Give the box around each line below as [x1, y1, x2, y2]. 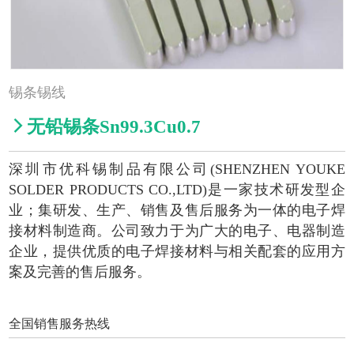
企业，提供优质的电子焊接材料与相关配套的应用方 [9, 243, 345, 259]
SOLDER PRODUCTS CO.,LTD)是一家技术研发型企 [9, 182, 345, 198]
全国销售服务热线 [9, 317, 111, 330]
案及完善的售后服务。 [9, 264, 152, 280]
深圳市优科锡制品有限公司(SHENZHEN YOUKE [9, 161, 345, 177]
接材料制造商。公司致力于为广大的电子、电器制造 [9, 223, 345, 239]
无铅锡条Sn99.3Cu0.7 [27, 116, 201, 137]
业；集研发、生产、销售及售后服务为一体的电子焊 [9, 202, 345, 218]
